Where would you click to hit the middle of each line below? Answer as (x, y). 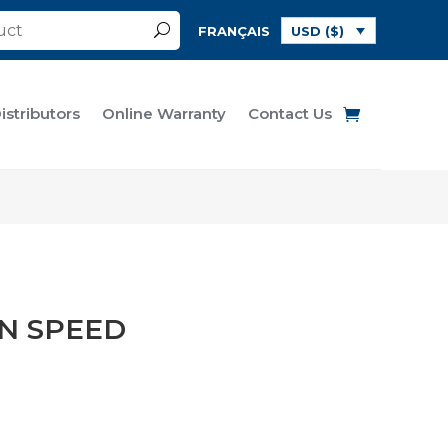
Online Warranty (163, 114)
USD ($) (318, 30)
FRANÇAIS (234, 30)
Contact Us (289, 114)
